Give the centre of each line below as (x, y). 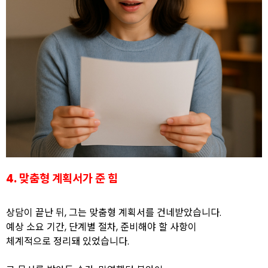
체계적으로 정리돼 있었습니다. (68, 241)
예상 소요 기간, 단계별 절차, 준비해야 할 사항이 (101, 227)
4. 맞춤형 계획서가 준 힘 (62, 179)
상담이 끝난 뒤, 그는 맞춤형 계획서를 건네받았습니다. (114, 213)
